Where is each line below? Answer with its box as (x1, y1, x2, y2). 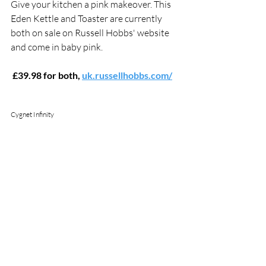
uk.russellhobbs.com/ (82, 69, 172, 81)
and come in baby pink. (11, 40, 103, 53)
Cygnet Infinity (11, 109, 54, 119)
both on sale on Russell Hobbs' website (11, 26, 171, 39)
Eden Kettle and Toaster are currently (11, 12, 164, 24)
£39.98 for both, (12, 69, 82, 81)
